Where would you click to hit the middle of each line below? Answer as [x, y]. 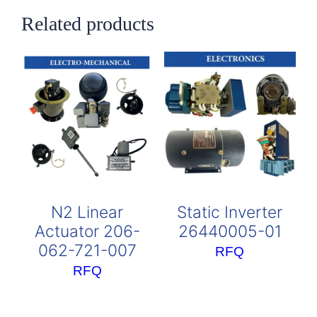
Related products [88, 23]
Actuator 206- [87, 231]
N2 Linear [87, 212]
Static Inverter [230, 212]
